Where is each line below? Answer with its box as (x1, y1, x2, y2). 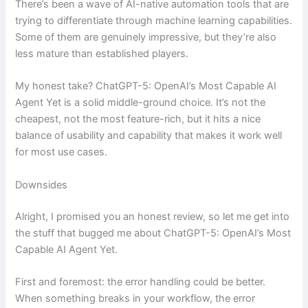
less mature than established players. (15, 47, 189, 60)
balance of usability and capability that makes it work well (15, 129, 283, 142)
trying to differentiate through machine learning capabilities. (15, 14, 293, 27)
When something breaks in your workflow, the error (15, 291, 256, 305)
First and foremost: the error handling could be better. (15, 275, 266, 288)
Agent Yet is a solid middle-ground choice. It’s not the (15, 96, 266, 109)
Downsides (15, 178, 68, 191)
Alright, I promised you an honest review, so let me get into (15, 210, 290, 223)
